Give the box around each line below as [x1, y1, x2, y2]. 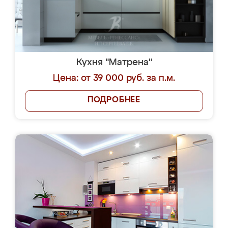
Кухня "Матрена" [76, 58, 152, 67]
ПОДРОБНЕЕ [87, 96, 141, 104]
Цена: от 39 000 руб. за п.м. [53, 74, 175, 83]
